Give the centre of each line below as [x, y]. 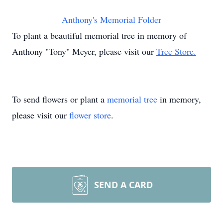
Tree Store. [176, 52]
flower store [90, 115]
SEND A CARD [123, 185]
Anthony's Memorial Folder [111, 20]
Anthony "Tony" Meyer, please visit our [84, 52]
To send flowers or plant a [59, 99]
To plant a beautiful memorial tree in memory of [99, 36]
